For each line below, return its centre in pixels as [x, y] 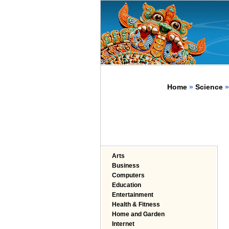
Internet [123, 224]
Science [209, 87]
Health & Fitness [136, 204]
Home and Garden [138, 214]
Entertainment [133, 195]
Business [126, 166]
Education [127, 185]
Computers [128, 175]
